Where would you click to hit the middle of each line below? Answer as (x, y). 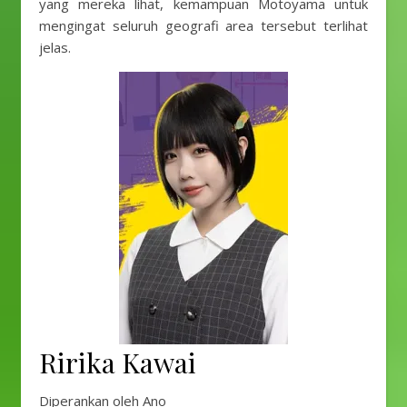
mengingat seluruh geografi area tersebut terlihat (203, 25)
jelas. (55, 47)
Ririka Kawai (118, 362)
